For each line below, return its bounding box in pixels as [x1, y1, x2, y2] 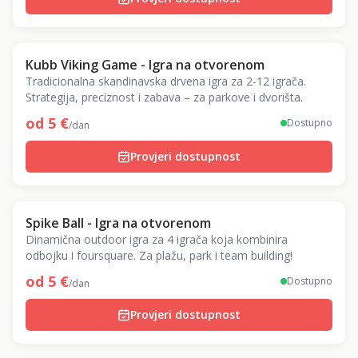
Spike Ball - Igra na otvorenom [26, 214, 211, 232]
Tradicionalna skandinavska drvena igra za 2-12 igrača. [26, 74, 306, 89]
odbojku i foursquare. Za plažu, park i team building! [26, 248, 292, 263]
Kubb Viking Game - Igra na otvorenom [26, 56, 265, 74]
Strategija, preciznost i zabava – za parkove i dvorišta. [26, 89, 303, 105]
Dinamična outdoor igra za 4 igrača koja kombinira [26, 232, 288, 247]
